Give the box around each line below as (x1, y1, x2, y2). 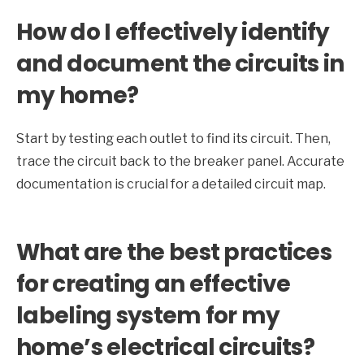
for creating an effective (16, 268, 291, 301)
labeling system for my (16, 300, 280, 332)
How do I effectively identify (16, 16, 330, 49)
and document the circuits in (16, 48, 344, 80)
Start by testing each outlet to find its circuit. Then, (16, 131, 331, 147)
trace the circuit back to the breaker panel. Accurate (16, 154, 344, 170)
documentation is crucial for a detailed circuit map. (16, 176, 326, 193)
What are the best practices (16, 236, 332, 269)
